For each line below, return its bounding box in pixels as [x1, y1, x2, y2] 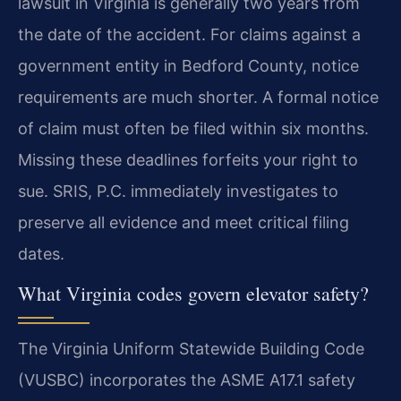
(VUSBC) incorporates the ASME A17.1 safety [18, 371, 355, 390]
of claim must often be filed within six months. [18, 118, 369, 138]
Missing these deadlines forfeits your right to [18, 149, 358, 169]
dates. [18, 243, 64, 263]
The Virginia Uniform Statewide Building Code [18, 339, 364, 359]
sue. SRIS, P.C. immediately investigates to [18, 181, 338, 200]
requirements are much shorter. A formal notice [18, 87, 379, 107]
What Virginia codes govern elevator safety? [18, 280, 369, 307]
